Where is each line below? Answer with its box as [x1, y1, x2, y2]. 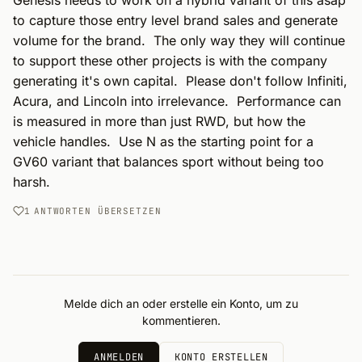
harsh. [13, 174, 50, 190]
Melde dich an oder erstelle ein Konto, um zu [64, 297, 298, 310]
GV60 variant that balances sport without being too [13, 154, 324, 170]
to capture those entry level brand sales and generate [13, 12, 338, 28]
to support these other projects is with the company [13, 53, 327, 69]
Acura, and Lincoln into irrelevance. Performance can [13, 93, 341, 109]
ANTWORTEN [33, 205, 91, 217]
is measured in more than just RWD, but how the [13, 113, 305, 129]
